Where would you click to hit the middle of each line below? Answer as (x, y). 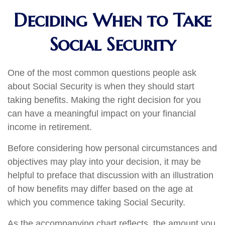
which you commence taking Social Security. (96, 202)
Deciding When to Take (113, 20)
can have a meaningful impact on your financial (102, 114)
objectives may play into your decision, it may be (104, 162)
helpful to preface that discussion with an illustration (110, 175)
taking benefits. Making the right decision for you (104, 100)
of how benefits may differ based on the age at (100, 189)
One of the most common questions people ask (102, 73)
